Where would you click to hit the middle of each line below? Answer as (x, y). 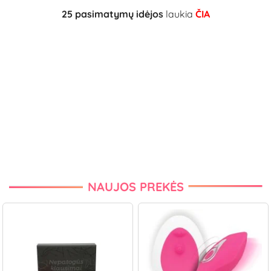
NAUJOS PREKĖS (135, 186)
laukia (179, 14)
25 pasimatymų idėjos (112, 14)
